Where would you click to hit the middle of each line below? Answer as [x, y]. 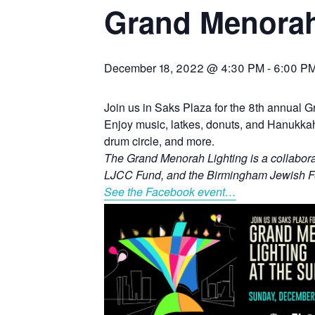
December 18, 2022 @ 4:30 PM [184, 68]
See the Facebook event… [170, 192]
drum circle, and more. [159, 141]
